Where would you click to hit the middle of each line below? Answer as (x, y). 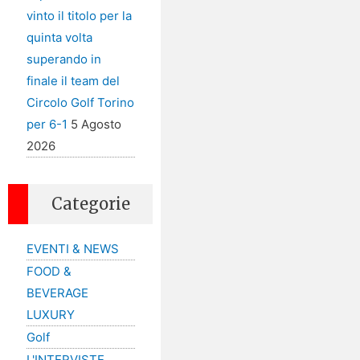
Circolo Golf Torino (80, 103)
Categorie (90, 203)
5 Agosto (96, 125)
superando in (63, 59)
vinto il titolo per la (79, 16)
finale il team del (73, 81)
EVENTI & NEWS (72, 249)
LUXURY (50, 315)
